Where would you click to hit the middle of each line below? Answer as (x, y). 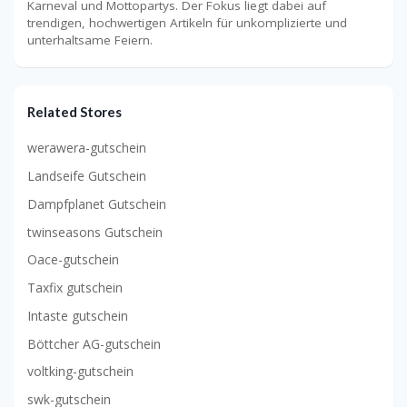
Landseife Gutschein (87, 176)
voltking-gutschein (80, 372)
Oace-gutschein (73, 260)
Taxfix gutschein (75, 288)
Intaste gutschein (78, 315)
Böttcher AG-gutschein (94, 343)
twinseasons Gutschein (95, 232)
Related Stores (74, 111)
